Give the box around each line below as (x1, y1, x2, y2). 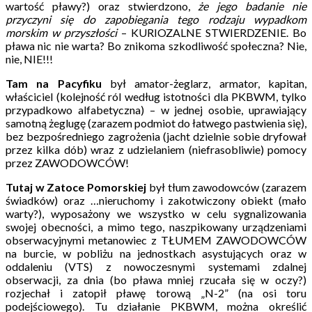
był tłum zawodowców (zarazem (148, 180, 307, 194)
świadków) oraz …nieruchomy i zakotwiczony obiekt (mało (6, 193, 306, 207)
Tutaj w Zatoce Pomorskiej (6, 180, 149, 194)
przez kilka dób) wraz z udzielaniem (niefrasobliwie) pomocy (6, 142, 306, 156)
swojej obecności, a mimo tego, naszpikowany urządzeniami (6, 219, 306, 233)
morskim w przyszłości (6, 25, 117, 39)
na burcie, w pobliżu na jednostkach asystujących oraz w (6, 246, 306, 260)
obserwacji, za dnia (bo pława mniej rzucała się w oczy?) (6, 272, 306, 286)
